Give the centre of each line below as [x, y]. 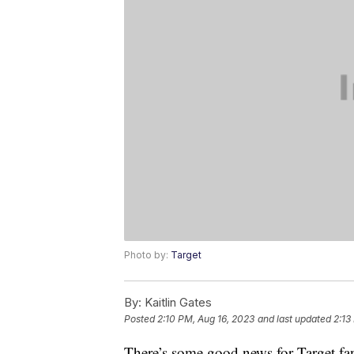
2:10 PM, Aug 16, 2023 [206, 319]
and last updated [294, 319]
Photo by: [147, 255]
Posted [141, 319]
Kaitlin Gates [177, 303]
